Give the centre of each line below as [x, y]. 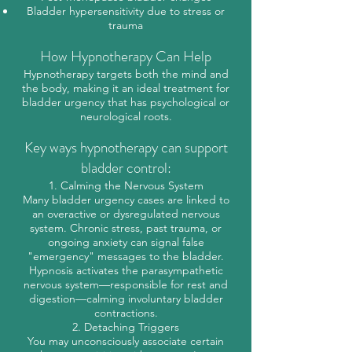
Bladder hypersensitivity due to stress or [126, 11]
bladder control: [126, 168]
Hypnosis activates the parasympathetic [126, 270]
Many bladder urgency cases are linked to [126, 200]
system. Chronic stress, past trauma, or [126, 228]
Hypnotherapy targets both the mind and [126, 74]
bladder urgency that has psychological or [126, 102]
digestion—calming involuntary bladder [126, 299]
